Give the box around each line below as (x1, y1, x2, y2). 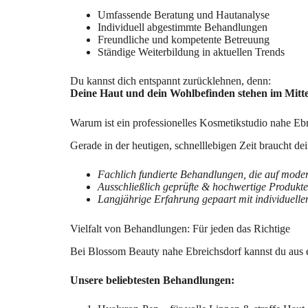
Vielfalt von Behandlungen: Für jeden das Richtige (70, 222, 290, 234)
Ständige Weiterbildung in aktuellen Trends (98, 45, 285, 58)
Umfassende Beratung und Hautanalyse (98, 8, 269, 21)
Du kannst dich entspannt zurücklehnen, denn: (70, 74, 271, 87)
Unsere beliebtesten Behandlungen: (70, 274, 234, 286)
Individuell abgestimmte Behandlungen (98, 21, 267, 33)
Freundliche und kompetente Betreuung (98, 33, 269, 45)
